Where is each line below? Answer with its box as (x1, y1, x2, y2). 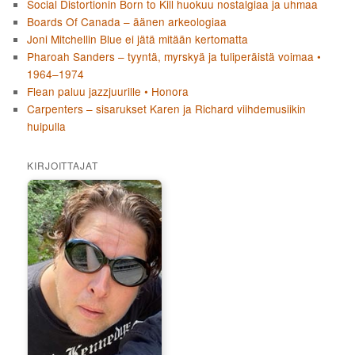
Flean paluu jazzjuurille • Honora (27, 82, 189, 99)
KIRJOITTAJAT (27, 158, 98, 172)
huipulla (27, 117, 67, 134)
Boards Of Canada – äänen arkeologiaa (27, 13, 227, 29)
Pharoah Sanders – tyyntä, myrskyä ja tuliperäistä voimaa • (27, 48, 322, 64)
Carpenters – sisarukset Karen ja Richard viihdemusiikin (27, 100, 307, 116)
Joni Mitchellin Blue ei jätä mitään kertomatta (27, 30, 249, 47)
